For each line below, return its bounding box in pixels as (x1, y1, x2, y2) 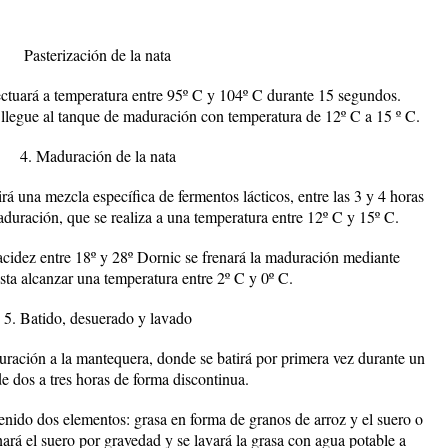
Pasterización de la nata (24, 44, 171, 65)
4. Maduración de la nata (19, 145, 176, 166)
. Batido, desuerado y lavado (11, 307, 192, 328)
